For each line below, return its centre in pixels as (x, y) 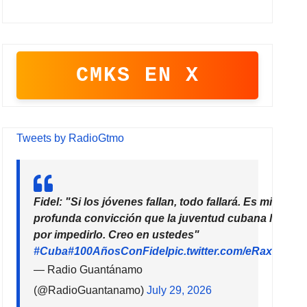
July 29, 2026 (180, 291)
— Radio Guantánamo (88, 270)
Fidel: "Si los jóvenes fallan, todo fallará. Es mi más (165, 202)
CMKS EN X (137, 76)
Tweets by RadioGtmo (71, 138)
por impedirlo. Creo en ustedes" (117, 235)
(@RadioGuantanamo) (90, 291)
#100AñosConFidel (118, 251)
